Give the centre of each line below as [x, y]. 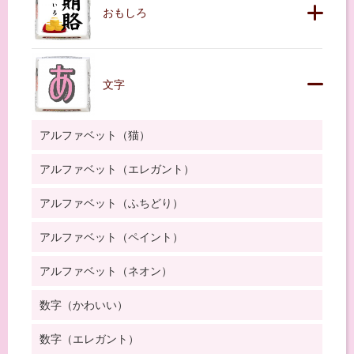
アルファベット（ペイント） [111, 237]
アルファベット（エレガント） [117, 169]
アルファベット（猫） [95, 136]
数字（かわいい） [84, 305]
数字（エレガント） [89, 339]
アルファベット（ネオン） [106, 271]
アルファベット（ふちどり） [111, 203]
